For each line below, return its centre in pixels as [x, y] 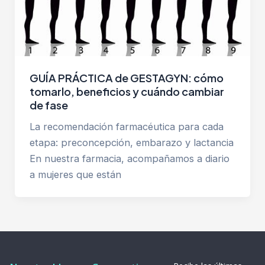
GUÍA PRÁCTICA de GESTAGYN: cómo [126, 77]
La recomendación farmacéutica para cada [126, 126]
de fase [49, 105]
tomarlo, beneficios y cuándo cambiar [127, 91]
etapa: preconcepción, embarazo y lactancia [131, 142]
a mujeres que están [75, 174]
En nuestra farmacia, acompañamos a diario [129, 158]
